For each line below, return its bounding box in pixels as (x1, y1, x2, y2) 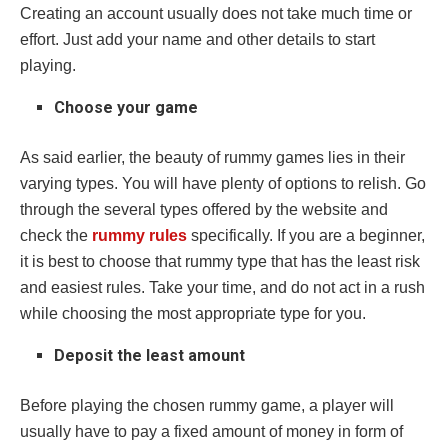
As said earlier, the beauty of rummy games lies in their (20, 148, 405, 166)
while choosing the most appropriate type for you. (20, 304, 366, 322)
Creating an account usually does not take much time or (20, 4, 412, 22)
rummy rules (92, 226, 187, 244)
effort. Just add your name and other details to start (20, 30, 375, 48)
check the (20, 226, 92, 244)
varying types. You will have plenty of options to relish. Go (20, 174, 426, 192)
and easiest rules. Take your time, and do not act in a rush (20, 278, 425, 296)
